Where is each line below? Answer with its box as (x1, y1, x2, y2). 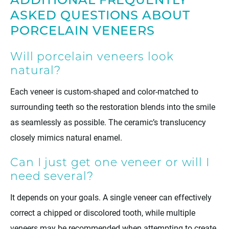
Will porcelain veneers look (10, 52, 174, 64)
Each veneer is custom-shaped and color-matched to (10, 86, 198, 97)
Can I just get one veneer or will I (10, 157, 210, 170)
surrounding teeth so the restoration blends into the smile (10, 101, 215, 112)
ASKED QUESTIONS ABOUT (10, 10, 191, 23)
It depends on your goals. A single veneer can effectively (10, 192, 212, 203)
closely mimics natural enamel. (10, 132, 122, 143)
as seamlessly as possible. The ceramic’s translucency (10, 117, 206, 128)
